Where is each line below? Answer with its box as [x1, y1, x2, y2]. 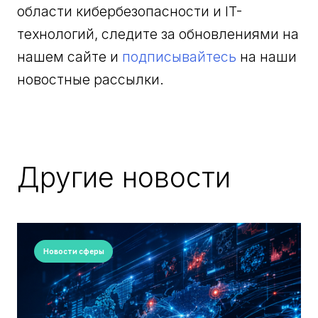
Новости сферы [43, 246, 104, 256]
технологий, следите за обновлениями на [17, 26, 300, 43]
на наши [236, 48, 297, 66]
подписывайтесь [122, 48, 237, 66]
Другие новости [17, 160, 231, 194]
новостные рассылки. [17, 71, 165, 89]
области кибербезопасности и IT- [17, 3, 243, 21]
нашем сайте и [17, 48, 123, 66]
